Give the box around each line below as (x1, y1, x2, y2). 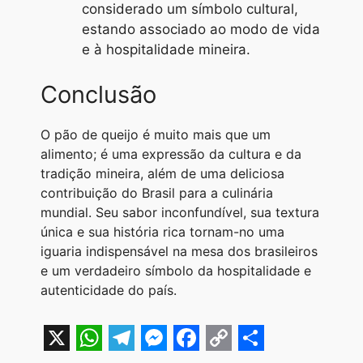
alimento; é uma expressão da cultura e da (41, 145, 301, 162)
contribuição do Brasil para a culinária (41, 184, 273, 201)
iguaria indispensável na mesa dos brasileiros (41, 242, 318, 259)
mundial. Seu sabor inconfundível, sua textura (41, 203, 319, 220)
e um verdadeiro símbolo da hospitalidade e (41, 262, 311, 279)
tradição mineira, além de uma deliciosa (41, 164, 284, 181)
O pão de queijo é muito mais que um (41, 126, 271, 143)
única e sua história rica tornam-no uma (41, 223, 284, 240)
